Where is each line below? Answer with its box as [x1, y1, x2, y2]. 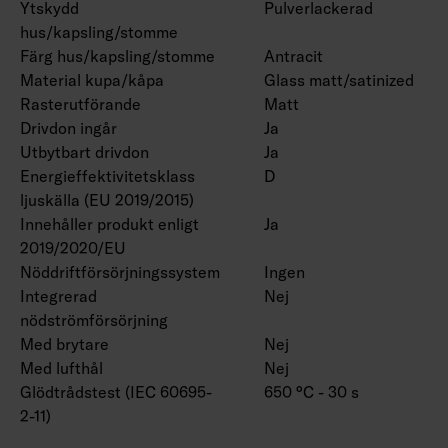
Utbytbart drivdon [20, 141, 149, 162]
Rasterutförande [20, 93, 141, 114]
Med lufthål [20, 357, 103, 378]
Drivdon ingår [20, 117, 117, 138]
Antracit [264, 45, 323, 66]
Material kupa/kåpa [20, 69, 164, 90]
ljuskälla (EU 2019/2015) [20, 189, 194, 210]
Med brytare [20, 333, 109, 354]
